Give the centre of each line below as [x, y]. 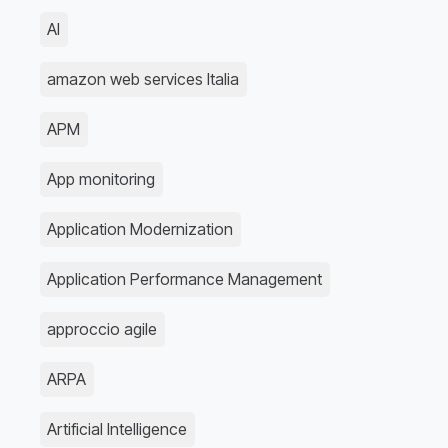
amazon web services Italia [143, 79]
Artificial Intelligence [117, 429]
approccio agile [102, 329]
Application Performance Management [185, 279]
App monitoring [101, 179]
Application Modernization [140, 229]
